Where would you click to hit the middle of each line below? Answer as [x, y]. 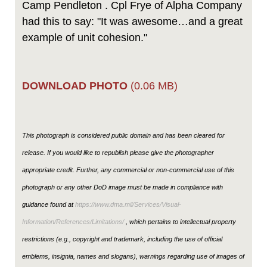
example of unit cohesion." [85, 37]
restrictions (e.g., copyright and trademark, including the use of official [122, 239]
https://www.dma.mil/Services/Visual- [128, 204]
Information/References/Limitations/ [73, 221]
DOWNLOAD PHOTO [75, 86]
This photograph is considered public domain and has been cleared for [123, 135]
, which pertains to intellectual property [180, 221]
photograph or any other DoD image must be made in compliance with [122, 187]
